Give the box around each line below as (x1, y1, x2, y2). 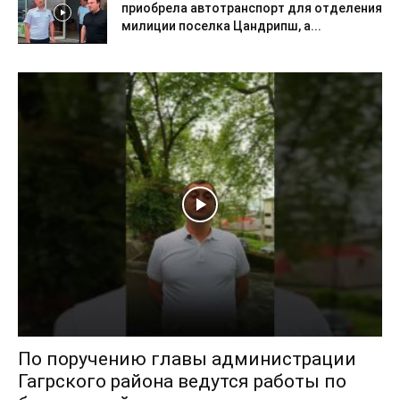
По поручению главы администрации (18, 347, 356, 370)
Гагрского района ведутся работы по (18, 370, 346, 392)
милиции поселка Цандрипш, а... (121, 18, 321, 33)
